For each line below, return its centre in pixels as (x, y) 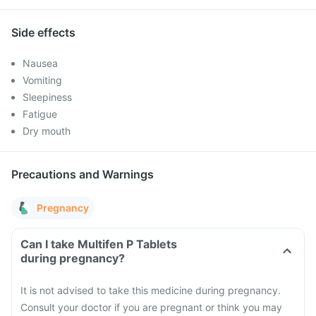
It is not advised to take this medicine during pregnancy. (151, 290)
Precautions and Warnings (83, 174)
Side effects (43, 32)
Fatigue (40, 114)
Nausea (40, 63)
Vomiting (42, 80)
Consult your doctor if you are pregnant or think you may (151, 307)
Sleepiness (47, 97)
